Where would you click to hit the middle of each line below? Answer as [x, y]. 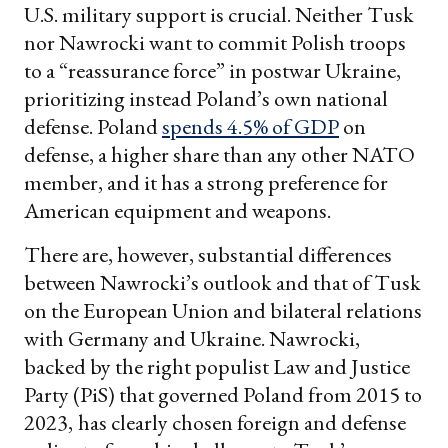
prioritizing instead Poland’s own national [206, 98]
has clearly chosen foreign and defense [242, 422]
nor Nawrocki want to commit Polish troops [215, 42]
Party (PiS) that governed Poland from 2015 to [223, 394]
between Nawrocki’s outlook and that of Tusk [222, 282]
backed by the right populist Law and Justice [217, 366]
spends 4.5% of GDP [250, 126]
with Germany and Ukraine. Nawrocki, [192, 338]
